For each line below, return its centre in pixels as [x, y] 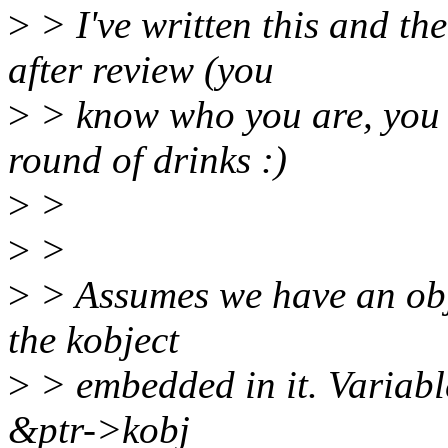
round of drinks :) [147, 160]
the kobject [93, 340]
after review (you [141, 70]
